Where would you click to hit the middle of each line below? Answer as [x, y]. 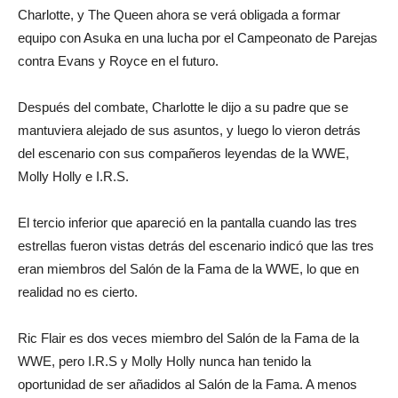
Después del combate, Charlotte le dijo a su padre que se [183, 107]
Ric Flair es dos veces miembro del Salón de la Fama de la [188, 338]
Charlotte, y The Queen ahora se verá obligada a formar [179, 14]
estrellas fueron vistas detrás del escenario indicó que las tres [196, 245]
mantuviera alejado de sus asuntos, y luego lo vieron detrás [189, 130]
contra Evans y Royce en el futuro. [118, 60]
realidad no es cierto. [78, 291]
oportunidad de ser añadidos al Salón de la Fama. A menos [187, 384]
